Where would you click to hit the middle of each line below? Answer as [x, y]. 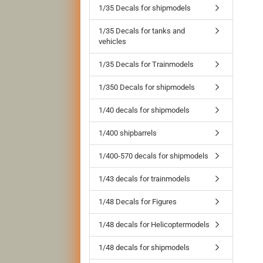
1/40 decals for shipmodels [144, 110]
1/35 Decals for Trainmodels [146, 64]
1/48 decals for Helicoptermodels [154, 225]
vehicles [112, 41]
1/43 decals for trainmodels [144, 179]
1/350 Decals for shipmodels [147, 87]
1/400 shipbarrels [128, 133]
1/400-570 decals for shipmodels [154, 156]
